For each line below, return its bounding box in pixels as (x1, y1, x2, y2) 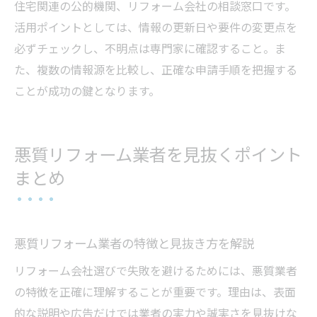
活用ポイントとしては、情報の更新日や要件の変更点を (14, 18, 297, 35)
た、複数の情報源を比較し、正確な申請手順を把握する (14, 60, 297, 78)
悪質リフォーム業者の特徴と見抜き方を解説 (14, 234, 254, 252)
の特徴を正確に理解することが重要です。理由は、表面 (14, 282, 296, 300)
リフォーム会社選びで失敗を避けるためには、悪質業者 (14, 261, 297, 279)
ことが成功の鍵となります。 (14, 81, 160, 99)
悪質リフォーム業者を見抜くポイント (14, 144, 302, 166)
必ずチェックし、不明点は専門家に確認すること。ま (14, 39, 286, 57)
